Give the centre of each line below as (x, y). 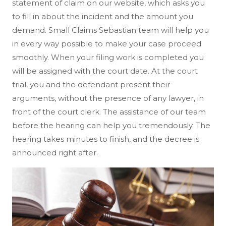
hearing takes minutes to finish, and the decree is (106, 139)
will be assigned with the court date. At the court (105, 71)
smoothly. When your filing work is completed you (108, 58)
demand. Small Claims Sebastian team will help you (110, 30)
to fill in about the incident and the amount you (103, 17)
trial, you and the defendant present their (91, 85)
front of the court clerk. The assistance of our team (109, 112)
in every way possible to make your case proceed (107, 44)
